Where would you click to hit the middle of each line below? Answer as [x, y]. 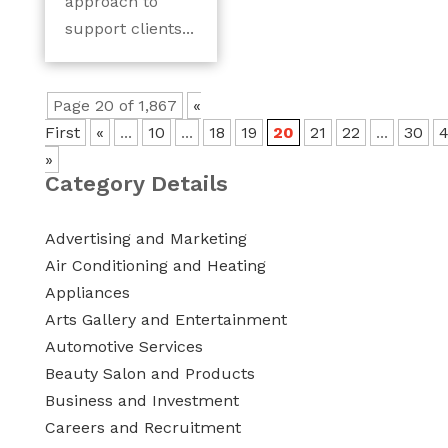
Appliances [87, 292]
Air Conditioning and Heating [155, 265]
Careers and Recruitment [142, 427]
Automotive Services [123, 346]
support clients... [129, 28]
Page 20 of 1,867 [114, 105]
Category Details [136, 183]
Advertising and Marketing [145, 238]
